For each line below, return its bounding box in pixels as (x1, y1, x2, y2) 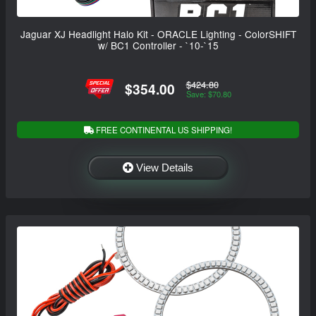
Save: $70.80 (186, 88, 231, 100)
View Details (136, 161, 193, 174)
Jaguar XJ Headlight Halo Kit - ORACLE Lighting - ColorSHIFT (20, 27, 296, 42)
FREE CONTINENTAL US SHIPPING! (94, 123, 232, 135)
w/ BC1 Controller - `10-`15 (97, 38, 219, 53)
